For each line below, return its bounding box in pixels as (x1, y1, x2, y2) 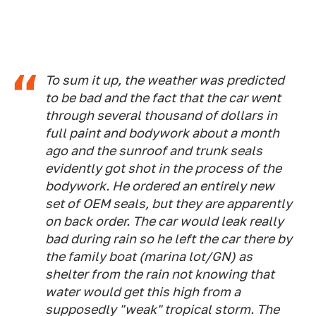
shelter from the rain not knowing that (45, 267, 274, 282)
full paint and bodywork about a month (45, 126, 279, 141)
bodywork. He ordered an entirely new (45, 178, 274, 194)
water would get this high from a (45, 284, 241, 300)
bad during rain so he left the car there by (45, 231, 292, 247)
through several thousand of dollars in (45, 108, 277, 123)
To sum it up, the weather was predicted (45, 73, 284, 88)
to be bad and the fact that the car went (45, 90, 281, 106)
